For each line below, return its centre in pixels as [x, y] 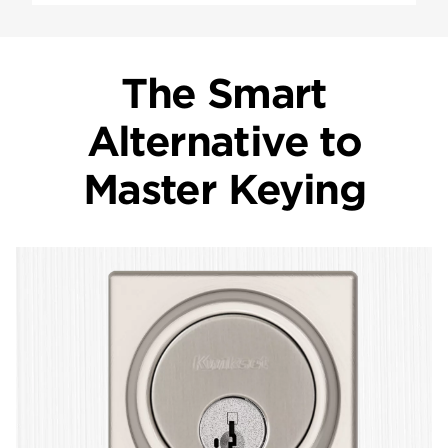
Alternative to [224, 142]
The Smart [224, 94]
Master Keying [224, 190]
